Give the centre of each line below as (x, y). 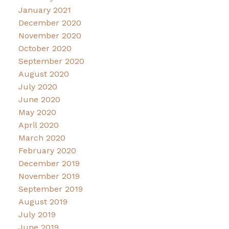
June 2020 (39, 99)
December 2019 (49, 163)
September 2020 (51, 61)
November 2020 (50, 35)
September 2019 (50, 189)
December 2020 (50, 22)
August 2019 (43, 201)
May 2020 (37, 112)
